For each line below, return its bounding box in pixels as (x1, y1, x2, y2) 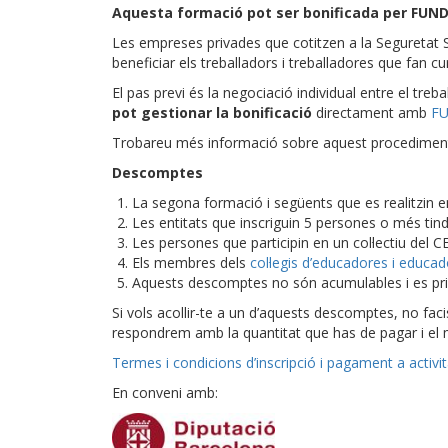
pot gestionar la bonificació (112, 103, 312, 122)
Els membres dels (132, 253, 250, 272)
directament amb (312, 103, 431, 122)
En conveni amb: (112, 383, 218, 402)
